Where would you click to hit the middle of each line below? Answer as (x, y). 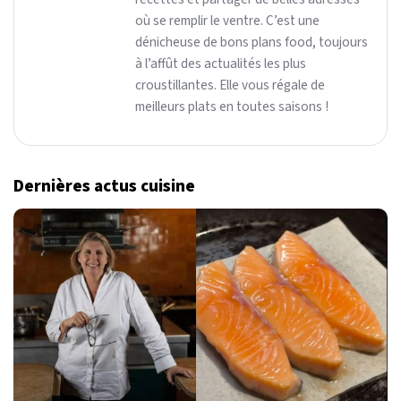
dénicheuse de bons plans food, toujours (252, 43)
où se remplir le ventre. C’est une (227, 21)
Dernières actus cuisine (104, 187)
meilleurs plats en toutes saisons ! (232, 107)
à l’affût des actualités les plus (221, 64)
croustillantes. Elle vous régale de (230, 85)
